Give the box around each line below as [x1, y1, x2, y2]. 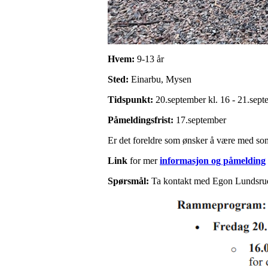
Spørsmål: [108, 176, 151, 186]
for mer [127, 156, 160, 166]
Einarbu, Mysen [131, 74, 191, 84]
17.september [176, 115, 229, 125]
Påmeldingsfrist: [108, 115, 176, 125]
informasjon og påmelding [160, 156, 266, 166]
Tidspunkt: [108, 95, 153, 105]
